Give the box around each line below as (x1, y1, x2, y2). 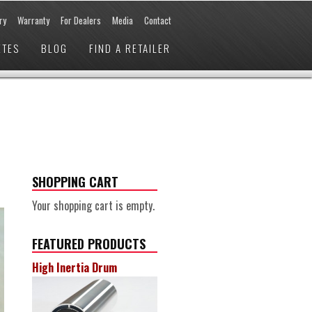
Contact (144, 13, 171, 27)
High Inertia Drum (32, 259, 117, 276)
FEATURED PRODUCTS (32, 235, 146, 253)
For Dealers (61, 13, 101, 27)
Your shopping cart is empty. (32, 197, 155, 214)
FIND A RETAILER (89, 40, 171, 56)
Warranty (17, 13, 49, 27)
